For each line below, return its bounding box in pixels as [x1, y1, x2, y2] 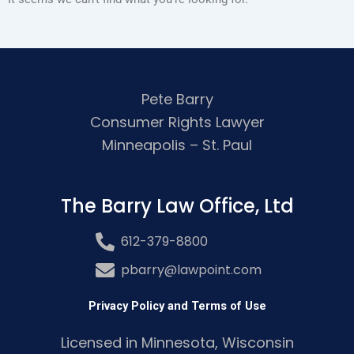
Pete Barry [141, 88, 213, 109]
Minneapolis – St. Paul [102, 134, 252, 155]
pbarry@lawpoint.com [120, 261, 262, 280]
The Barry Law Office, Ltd [60, 193, 294, 220]
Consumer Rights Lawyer [89, 111, 265, 132]
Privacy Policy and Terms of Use [88, 299, 266, 314]
